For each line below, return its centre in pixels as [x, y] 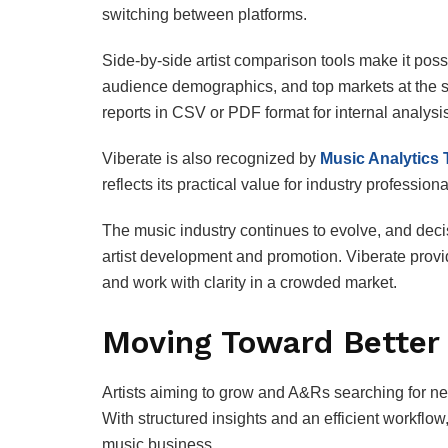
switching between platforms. [204, 15]
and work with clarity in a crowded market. [249, 283]
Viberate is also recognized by [209, 159]
